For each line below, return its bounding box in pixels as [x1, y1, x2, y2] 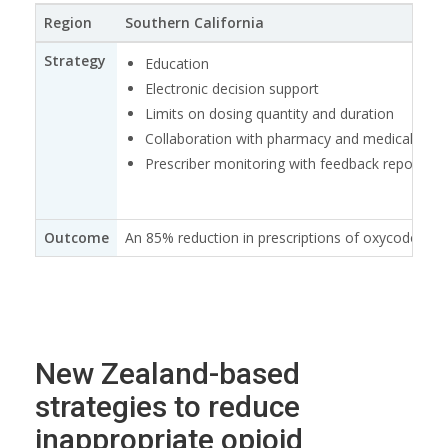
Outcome [44, 228, 109, 248]
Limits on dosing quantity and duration [145, 104, 394, 124]
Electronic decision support [145, 79, 319, 99]
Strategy [44, 51, 106, 71]
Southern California [125, 13, 264, 33]
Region [44, 13, 92, 33]
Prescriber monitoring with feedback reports [145, 154, 430, 174]
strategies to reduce [35, 389, 300, 425]
